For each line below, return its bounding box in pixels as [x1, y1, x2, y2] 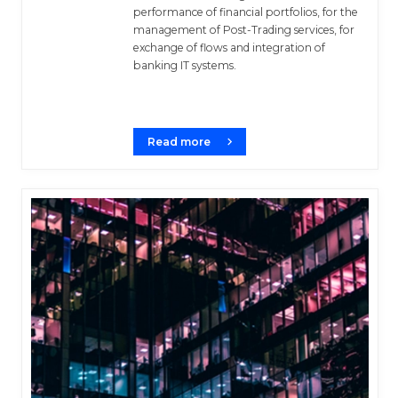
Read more [147, 134, 211, 148]
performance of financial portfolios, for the [133, 4, 358, 19]
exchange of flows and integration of [133, 40, 325, 54]
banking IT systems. [133, 58, 236, 72]
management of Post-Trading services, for [133, 22, 354, 36]
